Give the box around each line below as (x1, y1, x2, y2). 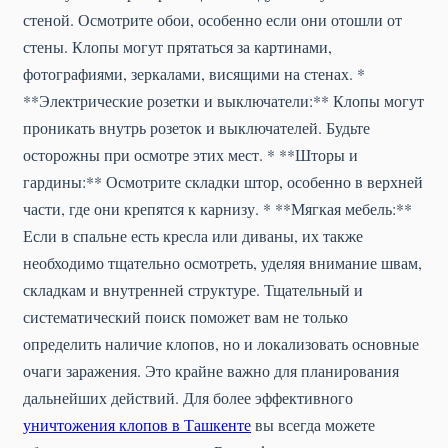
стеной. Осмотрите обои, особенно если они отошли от (23, 9, 402, 31)
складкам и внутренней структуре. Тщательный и (23, 279, 363, 301)
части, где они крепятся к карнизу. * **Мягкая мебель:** (23, 198, 412, 220)
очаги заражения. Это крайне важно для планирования (23, 360, 399, 382)
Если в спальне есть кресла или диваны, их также (23, 225, 363, 247)
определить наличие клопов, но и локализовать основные (23, 333, 419, 355)
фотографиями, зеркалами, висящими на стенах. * (23, 63, 365, 85)
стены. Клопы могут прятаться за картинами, (23, 36, 332, 58)
